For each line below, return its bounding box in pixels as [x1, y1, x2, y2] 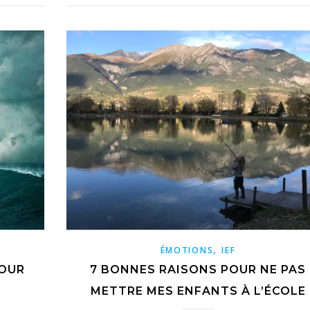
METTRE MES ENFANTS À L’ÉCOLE [90, 284, 306, 298]
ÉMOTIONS [160, 244, 214, 257]
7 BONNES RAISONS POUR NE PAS [90, 263, 306, 277]
